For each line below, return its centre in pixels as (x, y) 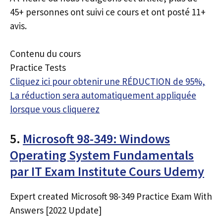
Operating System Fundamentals (102, 155)
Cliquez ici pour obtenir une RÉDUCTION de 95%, (108, 81)
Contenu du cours (45, 54)
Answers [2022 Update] (56, 210)
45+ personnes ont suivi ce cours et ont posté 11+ (108, 12)
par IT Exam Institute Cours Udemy (107, 171)
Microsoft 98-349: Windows (96, 138)
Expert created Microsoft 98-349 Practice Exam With (111, 196)
